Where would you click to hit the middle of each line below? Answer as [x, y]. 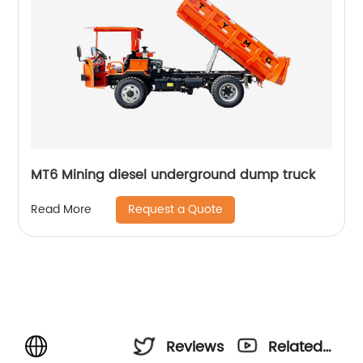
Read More [62, 210]
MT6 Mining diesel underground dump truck [173, 175]
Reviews [195, 347]
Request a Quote [176, 209]
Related [296, 347]
